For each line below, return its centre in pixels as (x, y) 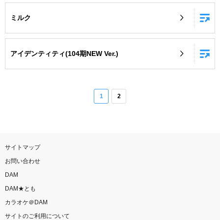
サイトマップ (23, 147)
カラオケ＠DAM (26, 202)
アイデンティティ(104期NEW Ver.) (64, 53)
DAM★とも (20, 188)
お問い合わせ (23, 161)
